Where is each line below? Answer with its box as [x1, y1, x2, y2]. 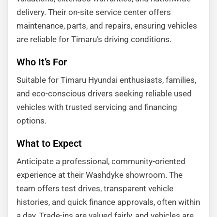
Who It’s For [16, 56, 67, 68]
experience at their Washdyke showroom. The [16, 170, 183, 180]
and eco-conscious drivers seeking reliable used [16, 89, 192, 98]
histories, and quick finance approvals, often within [16, 197, 200, 207]
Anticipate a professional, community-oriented [16, 156, 186, 166]
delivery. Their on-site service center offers [16, 7, 171, 17]
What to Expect [16, 138, 82, 149]
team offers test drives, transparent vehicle [16, 184, 173, 193]
